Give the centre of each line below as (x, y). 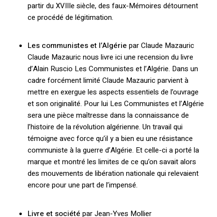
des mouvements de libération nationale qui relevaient (113, 174)
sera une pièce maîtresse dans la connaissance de (108, 116)
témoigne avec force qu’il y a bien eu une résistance (110, 139)
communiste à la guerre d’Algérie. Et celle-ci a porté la (113, 150)
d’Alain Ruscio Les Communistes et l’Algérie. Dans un (113, 69)
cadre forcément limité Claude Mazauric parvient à (108, 81)
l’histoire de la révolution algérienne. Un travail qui (105, 127)
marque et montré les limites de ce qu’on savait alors (112, 162)
